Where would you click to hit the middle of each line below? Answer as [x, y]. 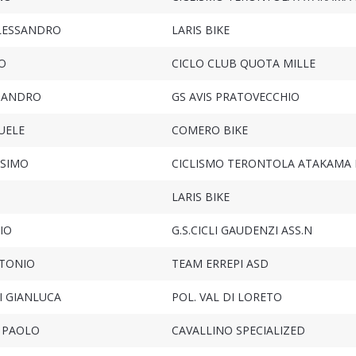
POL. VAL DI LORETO [226, 297]
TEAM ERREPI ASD [220, 264]
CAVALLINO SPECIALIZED [238, 331]
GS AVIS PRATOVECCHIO [235, 97]
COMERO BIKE [209, 130]
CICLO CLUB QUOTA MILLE [243, 64]
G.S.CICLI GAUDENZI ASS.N [242, 230]
